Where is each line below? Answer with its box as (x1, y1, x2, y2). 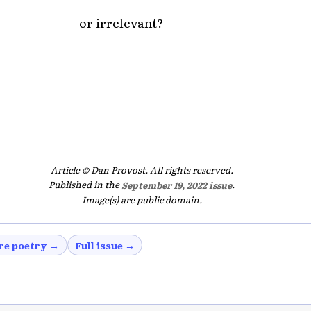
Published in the (49, 178, 121, 192)
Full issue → (74, 238, 135, 253)
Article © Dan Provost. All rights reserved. (50, 163, 233, 177)
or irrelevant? (78, 13, 163, 32)
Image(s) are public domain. (81, 193, 202, 207)
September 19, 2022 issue (121, 178, 232, 192)
